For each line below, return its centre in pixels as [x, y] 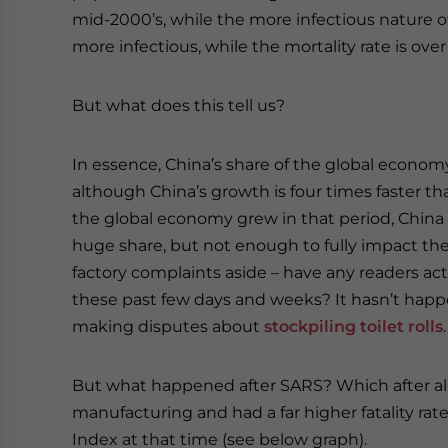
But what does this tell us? [178, 106]
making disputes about [168, 327]
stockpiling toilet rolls [353, 327]
